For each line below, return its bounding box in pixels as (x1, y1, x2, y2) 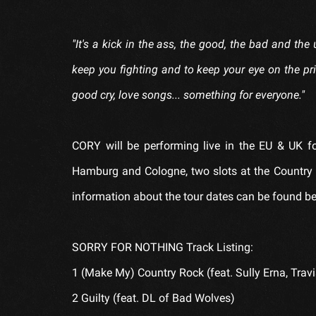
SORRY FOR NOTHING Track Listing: (72, 240, 253, 254)
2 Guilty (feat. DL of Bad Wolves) (72, 291, 235, 305)
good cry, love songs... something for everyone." (72, 87, 305, 102)
